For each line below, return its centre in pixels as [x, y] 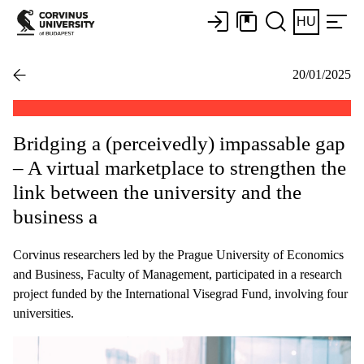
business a [55, 216]
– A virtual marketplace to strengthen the [180, 167]
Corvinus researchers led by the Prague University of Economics [178, 254]
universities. [43, 313]
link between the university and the [157, 192]
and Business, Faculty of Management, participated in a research [178, 274]
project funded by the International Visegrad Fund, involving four [180, 293]
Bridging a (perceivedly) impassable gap [179, 143]
